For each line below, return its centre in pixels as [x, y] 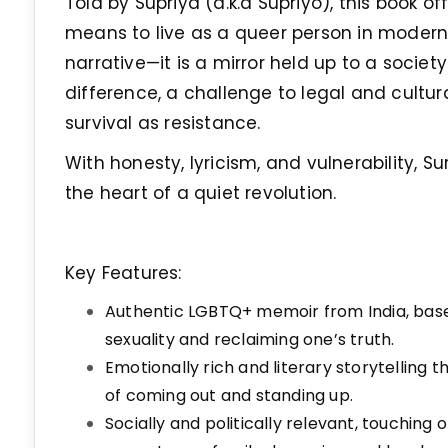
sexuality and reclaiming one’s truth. [250, 339]
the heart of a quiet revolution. [201, 193]
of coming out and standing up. [229, 395]
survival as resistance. [163, 123]
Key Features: [123, 273]
